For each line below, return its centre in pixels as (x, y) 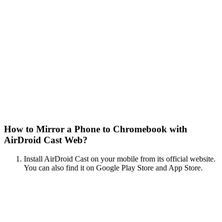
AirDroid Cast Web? (46, 140)
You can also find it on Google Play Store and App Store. (113, 168)
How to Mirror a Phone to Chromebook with (96, 129)
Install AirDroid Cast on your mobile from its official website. (120, 159)
